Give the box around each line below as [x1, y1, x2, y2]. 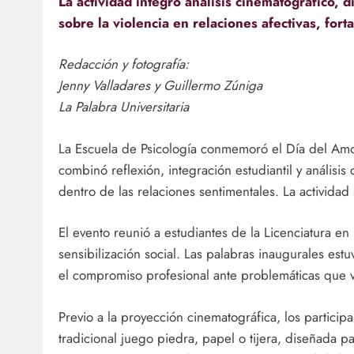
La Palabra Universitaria [58, 97, 189, 117]
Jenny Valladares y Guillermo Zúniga [58, 76, 262, 96]
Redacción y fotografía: [58, 55, 189, 74]
